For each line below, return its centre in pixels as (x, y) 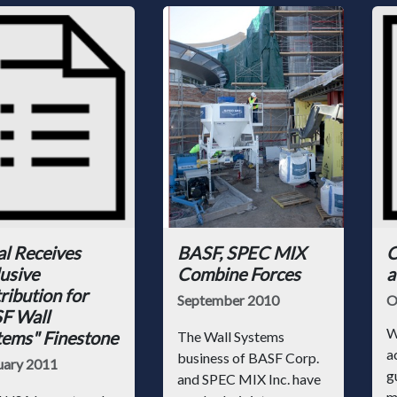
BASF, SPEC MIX (241, 253)
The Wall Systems (231, 336)
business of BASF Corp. (248, 358)
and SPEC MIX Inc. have (249, 379)
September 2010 (228, 300)
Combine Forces (239, 274)
